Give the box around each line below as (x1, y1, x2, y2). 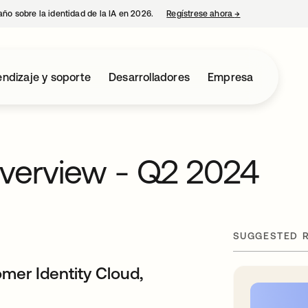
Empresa (208, 71, 254, 83)
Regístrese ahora (166, 9, 235, 19)
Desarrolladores (109, 71, 190, 83)
